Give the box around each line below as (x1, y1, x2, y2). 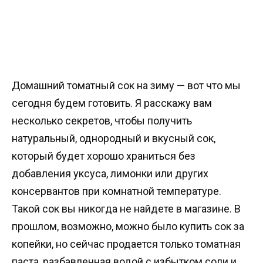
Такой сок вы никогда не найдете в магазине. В (12, 203, 241, 215)
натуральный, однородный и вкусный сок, (12, 132, 215, 144)
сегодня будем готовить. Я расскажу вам (12, 97, 212, 109)
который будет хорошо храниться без (12, 150, 195, 162)
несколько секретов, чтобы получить (12, 114, 192, 127)
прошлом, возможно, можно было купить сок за (12, 220, 244, 232)
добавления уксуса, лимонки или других (12, 167, 208, 180)
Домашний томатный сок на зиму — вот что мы (12, 79, 241, 92)
